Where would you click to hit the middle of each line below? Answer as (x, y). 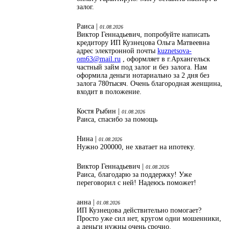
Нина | (88, 139)
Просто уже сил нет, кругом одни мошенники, (149, 218)
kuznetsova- (175, 51)
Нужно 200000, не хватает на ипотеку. (137, 147)
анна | (87, 202)
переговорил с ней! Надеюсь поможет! (136, 182)
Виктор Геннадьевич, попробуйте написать (143, 34)
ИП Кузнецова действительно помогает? (139, 210)
